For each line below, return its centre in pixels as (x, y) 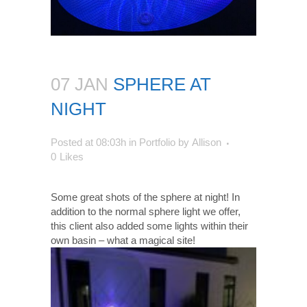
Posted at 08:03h (88, 142)
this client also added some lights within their (149, 225)
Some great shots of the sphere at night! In (145, 197)
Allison (207, 142)
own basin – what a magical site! (123, 240)
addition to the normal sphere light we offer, (146, 211)
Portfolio (157, 142)
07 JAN (79, 84)
